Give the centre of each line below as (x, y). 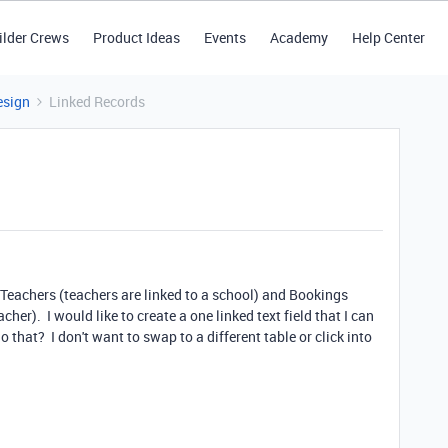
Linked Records (97, 101)
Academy (298, 37)
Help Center (388, 37)
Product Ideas (136, 37)
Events (224, 37)
